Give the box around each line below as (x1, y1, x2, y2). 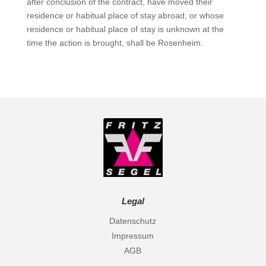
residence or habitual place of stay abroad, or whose (26, 11, 224, 20)
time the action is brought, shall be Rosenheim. (26, 38, 203, 47)
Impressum (112, 231, 154, 240)
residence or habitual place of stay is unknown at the (26, 24, 224, 34)
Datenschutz (109, 216, 157, 226)
